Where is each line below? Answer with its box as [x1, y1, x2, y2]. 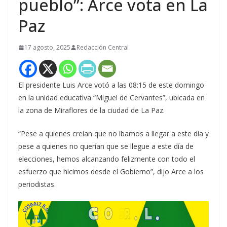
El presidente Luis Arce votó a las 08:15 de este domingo [18, 80, 204, 90]
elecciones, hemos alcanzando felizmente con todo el [18, 154, 195, 164]
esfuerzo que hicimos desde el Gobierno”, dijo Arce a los [18, 167, 204, 177]
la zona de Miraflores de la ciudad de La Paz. [18, 105, 165, 116]
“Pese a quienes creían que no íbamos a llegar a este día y [18, 129, 209, 139]
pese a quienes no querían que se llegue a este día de [18, 141, 194, 152]
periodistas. [18, 179, 56, 190]
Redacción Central [77, 43, 129, 52]
